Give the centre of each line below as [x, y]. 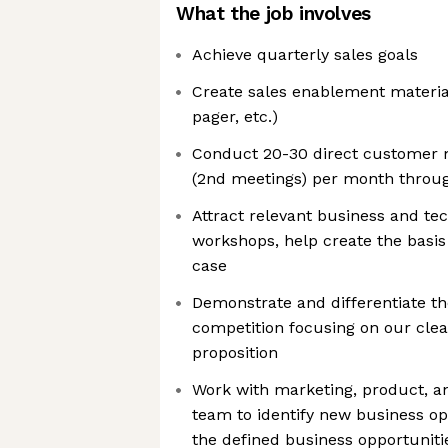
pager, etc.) [235, 116]
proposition [235, 352]
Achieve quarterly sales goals [305, 54]
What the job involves [273, 13]
